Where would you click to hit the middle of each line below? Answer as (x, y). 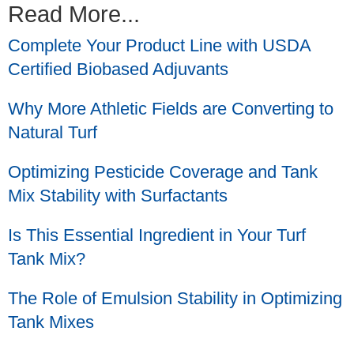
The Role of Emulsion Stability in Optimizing (175, 298)
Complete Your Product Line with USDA (159, 45)
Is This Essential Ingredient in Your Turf (157, 235)
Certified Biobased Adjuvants (118, 69)
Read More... (74, 14)
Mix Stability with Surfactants (118, 196)
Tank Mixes (51, 322)
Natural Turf (53, 132)
